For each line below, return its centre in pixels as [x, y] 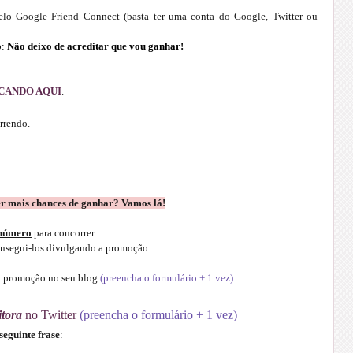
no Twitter [51, 314]
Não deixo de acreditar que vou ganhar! [95, 46]
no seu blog [73, 277]
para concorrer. [65, 232]
